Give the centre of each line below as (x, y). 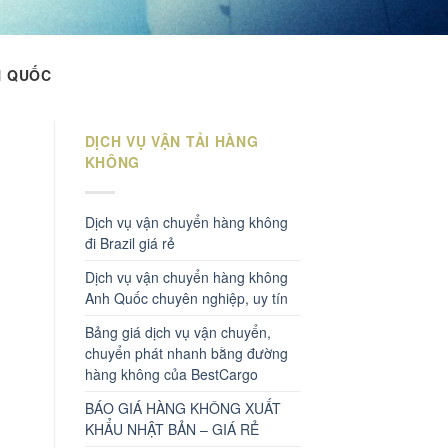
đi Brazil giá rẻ (129, 242)
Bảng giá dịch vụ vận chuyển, (177, 331)
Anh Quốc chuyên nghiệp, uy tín (186, 297)
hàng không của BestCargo (171, 373)
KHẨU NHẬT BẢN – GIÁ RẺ (171, 428)
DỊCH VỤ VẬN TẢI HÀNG (171, 141)
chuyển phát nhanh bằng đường (186, 352)
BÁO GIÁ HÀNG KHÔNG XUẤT (182, 407)
